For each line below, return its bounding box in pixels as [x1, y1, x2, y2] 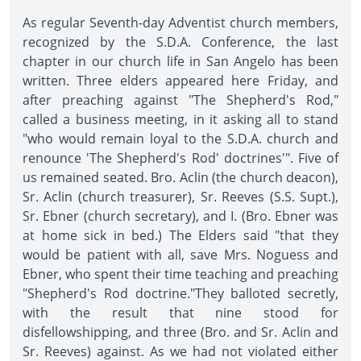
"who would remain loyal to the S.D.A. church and [23, 130, 338, 147]
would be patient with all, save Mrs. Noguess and [23, 246, 338, 263]
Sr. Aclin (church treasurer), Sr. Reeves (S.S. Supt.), [23, 188, 338, 205]
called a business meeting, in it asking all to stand [23, 110, 338, 128]
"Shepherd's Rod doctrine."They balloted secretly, [23, 284, 338, 302]
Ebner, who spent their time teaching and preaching [23, 265, 338, 283]
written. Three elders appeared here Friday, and [23, 72, 338, 89]
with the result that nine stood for [23, 304, 338, 322]
